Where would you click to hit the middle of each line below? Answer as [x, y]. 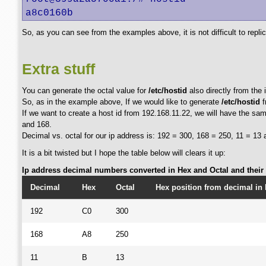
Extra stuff [58, 69]
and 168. [37, 124]
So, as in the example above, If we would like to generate [122, 102]
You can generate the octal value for [85, 91]
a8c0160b [49, 13]
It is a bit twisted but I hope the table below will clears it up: [124, 153]
